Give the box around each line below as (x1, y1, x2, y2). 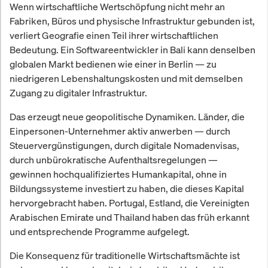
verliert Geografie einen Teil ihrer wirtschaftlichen (10, 28, 218, 42)
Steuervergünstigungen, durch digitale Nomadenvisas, (10, 138, 239, 152)
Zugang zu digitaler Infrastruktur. (10, 86, 147, 99)
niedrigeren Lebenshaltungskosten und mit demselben (10, 71, 243, 85)
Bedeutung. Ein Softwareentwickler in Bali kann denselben (10, 42, 255, 56)
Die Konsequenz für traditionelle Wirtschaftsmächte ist (10, 248, 240, 262)
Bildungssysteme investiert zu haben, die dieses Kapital (10, 181, 244, 195)
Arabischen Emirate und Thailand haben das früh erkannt (10, 210, 249, 224)
